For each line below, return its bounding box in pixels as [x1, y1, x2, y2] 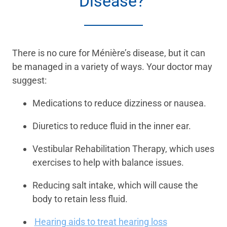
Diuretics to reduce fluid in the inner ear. [32, 121, 193, 132]
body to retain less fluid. [32, 194, 130, 205]
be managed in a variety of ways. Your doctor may [12, 61, 212, 72]
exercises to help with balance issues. [32, 157, 186, 168]
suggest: [12, 75, 49, 86]
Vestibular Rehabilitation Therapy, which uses [32, 143, 214, 155]
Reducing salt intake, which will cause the [32, 180, 198, 191]
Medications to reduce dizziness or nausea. [32, 98, 208, 109]
